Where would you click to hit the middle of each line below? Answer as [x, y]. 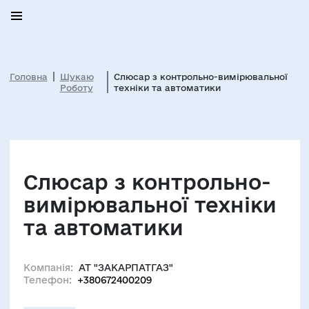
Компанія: [48, 268]
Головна [28, 77]
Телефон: [47, 280]
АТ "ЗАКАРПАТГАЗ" [126, 268]
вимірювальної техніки [150, 205]
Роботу [76, 88]
